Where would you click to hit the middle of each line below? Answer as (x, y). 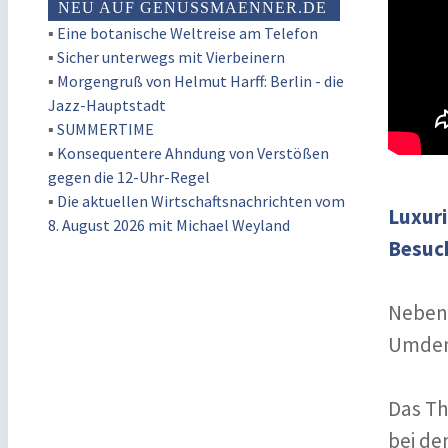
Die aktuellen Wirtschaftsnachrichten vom (201, 201)
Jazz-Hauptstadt (107, 105)
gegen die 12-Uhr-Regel (129, 177)
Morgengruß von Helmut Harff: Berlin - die (200, 81)
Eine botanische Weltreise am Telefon (187, 33)
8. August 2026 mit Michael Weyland (169, 225)
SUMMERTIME (105, 129)
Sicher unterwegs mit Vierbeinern (171, 57)
